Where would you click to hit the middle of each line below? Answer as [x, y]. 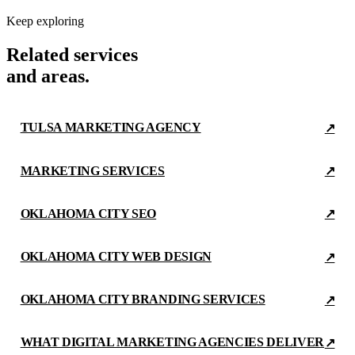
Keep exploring [45, 21]
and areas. [48, 76]
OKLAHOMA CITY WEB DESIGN [116, 256]
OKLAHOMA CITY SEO [88, 213]
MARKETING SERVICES [92, 170]
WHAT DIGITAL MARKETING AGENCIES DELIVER [172, 342]
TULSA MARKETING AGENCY [111, 128]
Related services [72, 55]
